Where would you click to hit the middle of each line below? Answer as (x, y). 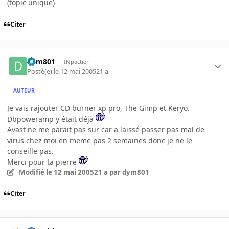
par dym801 (128, 172)
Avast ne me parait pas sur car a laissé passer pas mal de (106, 129)
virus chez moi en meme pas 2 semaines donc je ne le (100, 140)
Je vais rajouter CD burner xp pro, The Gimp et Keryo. (98, 108)
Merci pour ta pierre (43, 162)
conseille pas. (30, 151)
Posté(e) (41, 71)
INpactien (77, 62)
